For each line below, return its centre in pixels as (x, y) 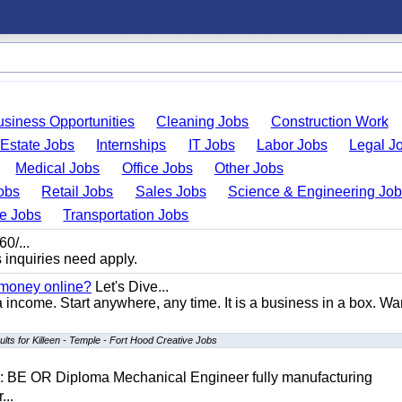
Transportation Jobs (126, 215)
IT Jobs (211, 145)
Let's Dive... (130, 287)
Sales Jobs (170, 192)
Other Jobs (249, 168)
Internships (131, 145)
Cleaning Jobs (203, 122)
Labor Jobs (292, 145)
